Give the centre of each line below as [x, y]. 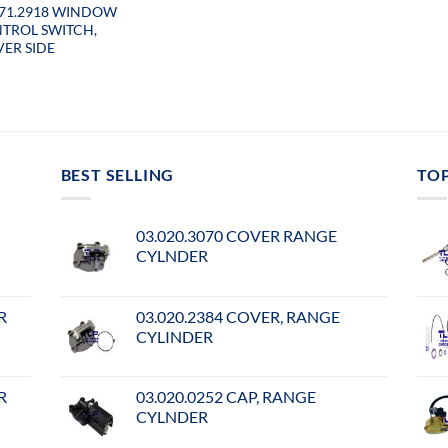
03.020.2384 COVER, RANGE [237, 317]
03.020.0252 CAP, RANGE [225, 397]
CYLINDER [174, 337]
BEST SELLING [117, 174]
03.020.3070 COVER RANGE [236, 236]
